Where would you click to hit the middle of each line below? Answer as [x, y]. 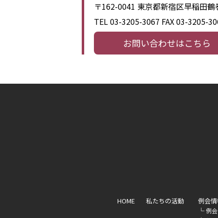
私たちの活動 [165, 201]
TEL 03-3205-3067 [127, 21]
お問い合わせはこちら [167, 43]
